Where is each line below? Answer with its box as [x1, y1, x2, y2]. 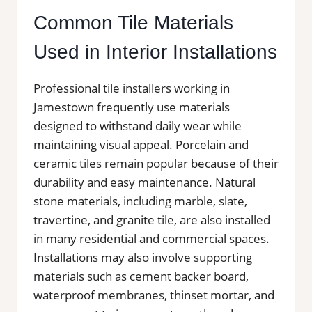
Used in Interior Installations [33, 40, 277, 63]
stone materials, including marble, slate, [33, 192, 247, 209]
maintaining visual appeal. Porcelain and [33, 136, 249, 153]
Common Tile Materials [33, 11, 233, 33]
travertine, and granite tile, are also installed [33, 211, 270, 228]
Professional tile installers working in [33, 79, 230, 96]
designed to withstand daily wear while [33, 117, 242, 134]
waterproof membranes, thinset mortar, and [33, 286, 274, 303]
